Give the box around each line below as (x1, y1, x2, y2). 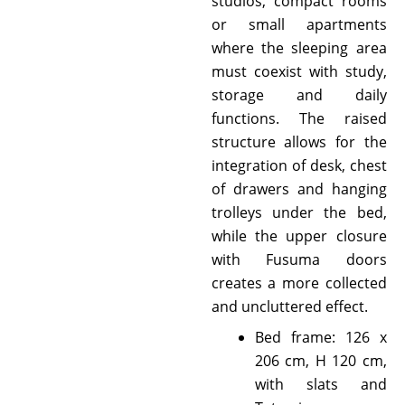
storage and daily (211, 85, 387, 105)
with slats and (254, 374, 387, 394)
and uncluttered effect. (211, 297, 368, 316)
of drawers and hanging (211, 179, 387, 199)
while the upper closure (211, 226, 387, 246)
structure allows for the (211, 132, 387, 152)
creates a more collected (211, 273, 387, 293)
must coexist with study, (211, 61, 387, 81)
